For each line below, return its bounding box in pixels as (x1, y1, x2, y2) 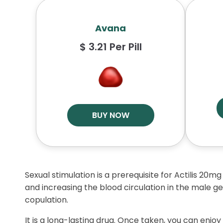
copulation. (25, 194, 68, 206)
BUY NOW (92, 110, 129, 121)
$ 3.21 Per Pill (79, 40, 142, 54)
